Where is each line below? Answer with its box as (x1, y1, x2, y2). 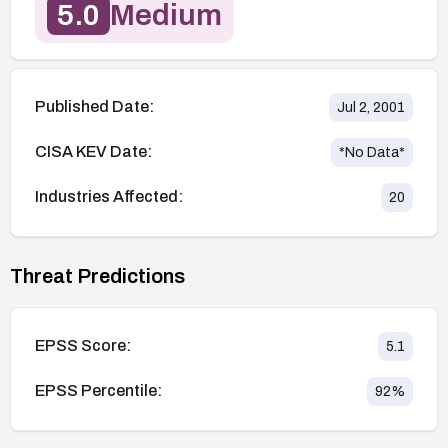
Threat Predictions (10, 264, 185, 287)
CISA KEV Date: (35, 143, 152, 161)
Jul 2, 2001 (337, 99, 405, 115)
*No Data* (339, 144, 405, 160)
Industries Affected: (35, 188, 183, 206)
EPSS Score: (35, 337, 131, 355)
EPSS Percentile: (35, 382, 162, 400)
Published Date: (35, 98, 154, 116)
